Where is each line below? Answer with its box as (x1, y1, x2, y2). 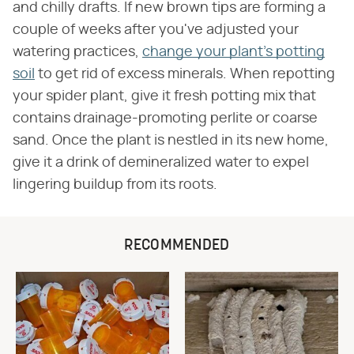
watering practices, (13, 45, 142, 60)
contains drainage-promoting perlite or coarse (13, 111, 318, 126)
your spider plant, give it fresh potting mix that (13, 89, 316, 104)
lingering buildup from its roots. (13, 178, 217, 193)
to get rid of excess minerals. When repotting (35, 67, 335, 82)
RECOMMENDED (124, 238, 230, 254)
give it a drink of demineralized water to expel (13, 156, 309, 171)
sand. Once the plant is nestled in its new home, (13, 134, 329, 149)
